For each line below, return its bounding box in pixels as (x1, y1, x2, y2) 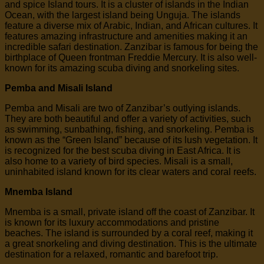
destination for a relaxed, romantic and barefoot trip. (5, 249, 218, 259)
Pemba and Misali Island (5, 82, 113, 93)
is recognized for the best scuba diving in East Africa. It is (5, 145, 240, 156)
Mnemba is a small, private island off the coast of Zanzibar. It (5, 206, 255, 217)
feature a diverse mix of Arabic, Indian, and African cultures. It (5, 20, 258, 31)
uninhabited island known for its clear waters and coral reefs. (5, 166, 259, 177)
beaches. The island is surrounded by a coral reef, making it (5, 227, 253, 238)
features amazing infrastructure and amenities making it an (5, 31, 247, 41)
